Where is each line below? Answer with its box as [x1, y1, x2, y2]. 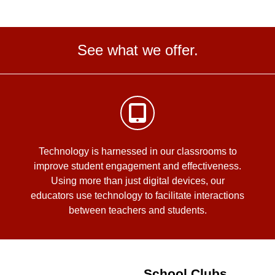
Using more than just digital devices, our [50, 176, 225, 187]
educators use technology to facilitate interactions [31, 190, 244, 201]
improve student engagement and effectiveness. [34, 161, 241, 172]
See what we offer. [77, 42, 198, 59]
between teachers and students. [68, 205, 207, 216]
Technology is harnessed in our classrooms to [38, 146, 237, 157]
